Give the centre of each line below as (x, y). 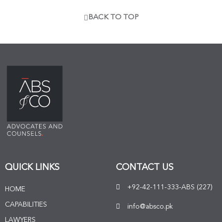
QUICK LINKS (32, 167)
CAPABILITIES (26, 204)
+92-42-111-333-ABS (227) (170, 187)
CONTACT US (145, 167)
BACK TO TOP (113, 18)
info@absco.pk (150, 206)
